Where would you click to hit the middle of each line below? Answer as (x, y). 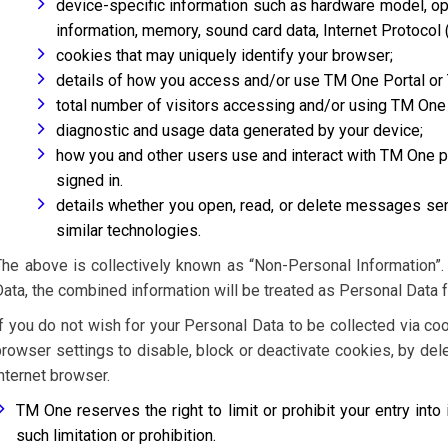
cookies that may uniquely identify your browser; (225, 55)
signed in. (90, 180)
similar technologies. (129, 230)
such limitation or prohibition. (116, 435)
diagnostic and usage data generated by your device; (240, 130)
